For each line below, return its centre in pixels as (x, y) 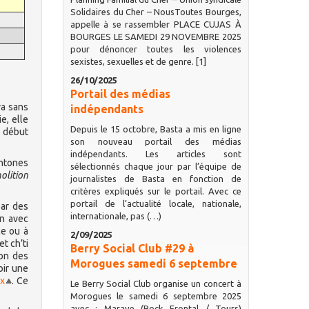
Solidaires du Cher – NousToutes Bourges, (156, 12)
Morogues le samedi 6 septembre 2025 (156, 296)
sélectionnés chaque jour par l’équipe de (156, 166)
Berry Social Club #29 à (132, 248)
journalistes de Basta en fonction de (156, 179)
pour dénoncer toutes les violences (156, 49)
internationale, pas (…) (116, 216)
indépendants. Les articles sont (156, 154)
